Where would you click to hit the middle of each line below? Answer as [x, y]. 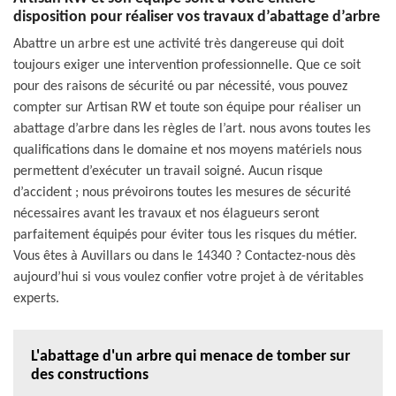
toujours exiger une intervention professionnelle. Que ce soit [187, 65]
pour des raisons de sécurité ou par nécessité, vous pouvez [180, 86]
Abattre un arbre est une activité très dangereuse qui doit [179, 44]
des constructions [90, 375]
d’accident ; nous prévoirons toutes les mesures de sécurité [182, 192]
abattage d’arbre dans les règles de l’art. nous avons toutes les [192, 129]
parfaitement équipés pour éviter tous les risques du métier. [185, 235]
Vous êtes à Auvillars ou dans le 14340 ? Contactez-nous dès [184, 256]
